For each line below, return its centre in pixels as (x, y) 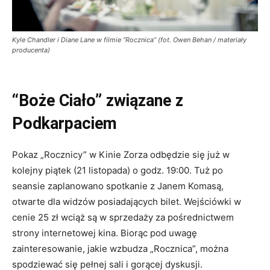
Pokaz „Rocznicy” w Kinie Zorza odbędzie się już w (121, 154)
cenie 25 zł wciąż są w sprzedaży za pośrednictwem (123, 217)
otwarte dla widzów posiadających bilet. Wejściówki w (127, 201)
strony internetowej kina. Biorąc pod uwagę (105, 233)
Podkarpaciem (64, 123)
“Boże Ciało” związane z (98, 100)
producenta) (31, 50)
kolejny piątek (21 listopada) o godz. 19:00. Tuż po (118, 170)
